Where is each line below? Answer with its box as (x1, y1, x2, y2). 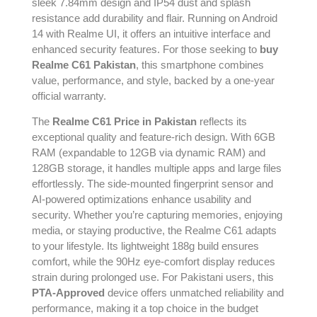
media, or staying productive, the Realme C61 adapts (32, 224, 277, 237)
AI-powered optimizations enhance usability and (32, 193, 251, 206)
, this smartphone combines (136, 58, 264, 71)
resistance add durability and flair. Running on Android (32, 11, 277, 24)
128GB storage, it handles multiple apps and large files (32, 162, 282, 175)
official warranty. (32, 89, 106, 102)
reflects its (197, 115, 247, 128)
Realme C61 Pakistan (32, 58, 136, 71)
